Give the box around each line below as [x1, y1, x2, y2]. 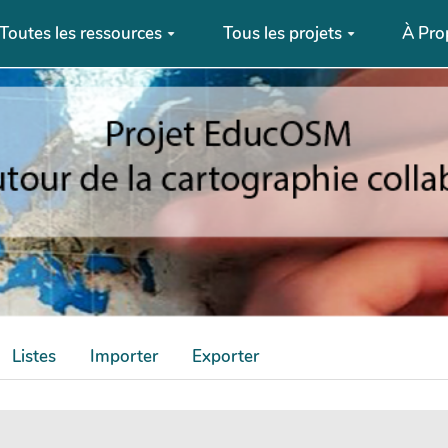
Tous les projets [222, 21, 342, 45]
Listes [12, 345, 56, 368]
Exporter [192, 345, 259, 368]
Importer [90, 345, 158, 368]
